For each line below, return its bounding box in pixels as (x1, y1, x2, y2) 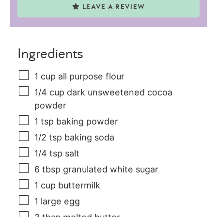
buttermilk (58, 180, 100, 190)
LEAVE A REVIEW (82, 3, 145, 10)
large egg (41, 196, 80, 206)
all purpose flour (58, 71, 124, 81)
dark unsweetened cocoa (67, 87, 172, 97)
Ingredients (17, 47, 83, 61)
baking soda (64, 132, 114, 142)
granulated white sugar (63, 164, 158, 174)
